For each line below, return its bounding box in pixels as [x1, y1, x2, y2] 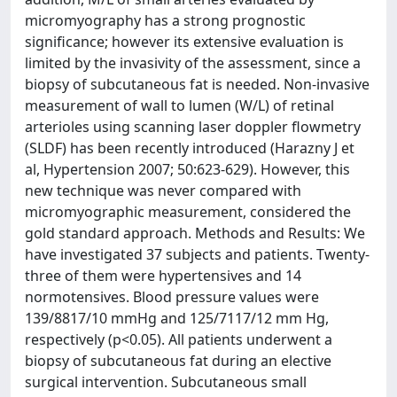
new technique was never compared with [25, 180, 301, 200]
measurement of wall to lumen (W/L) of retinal [25, 95, 334, 115]
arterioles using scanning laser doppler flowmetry [25, 116, 361, 136]
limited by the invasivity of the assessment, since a [25, 52, 361, 73]
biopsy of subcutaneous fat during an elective [25, 350, 331, 370]
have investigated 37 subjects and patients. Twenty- [25, 244, 370, 264]
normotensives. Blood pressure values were [25, 286, 319, 307]
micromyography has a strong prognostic [25, 10, 306, 30]
